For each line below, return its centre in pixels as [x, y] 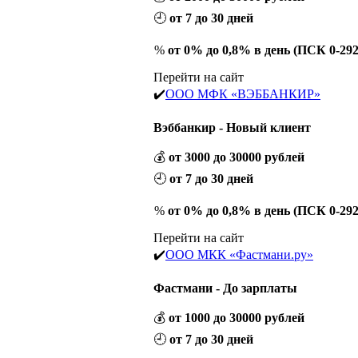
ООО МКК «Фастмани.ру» [239, 254]
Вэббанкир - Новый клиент [232, 127]
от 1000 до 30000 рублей [237, 317]
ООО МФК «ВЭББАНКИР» [243, 93]
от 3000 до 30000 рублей [237, 157]
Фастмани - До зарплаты [225, 288]
